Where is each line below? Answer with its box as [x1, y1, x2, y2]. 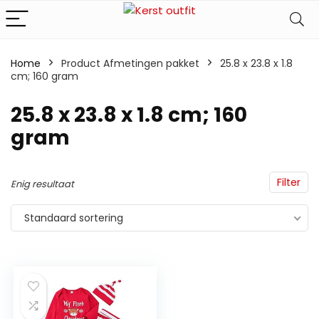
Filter [277, 175, 300, 189]
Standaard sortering [24, 211, 123, 225]
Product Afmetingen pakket [61, 56, 199, 70]
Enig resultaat [11, 177, 74, 191]
